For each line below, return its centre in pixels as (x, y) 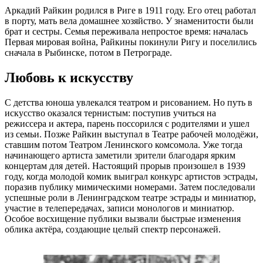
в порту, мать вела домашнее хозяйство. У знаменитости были (129, 21)
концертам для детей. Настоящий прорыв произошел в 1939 (125, 166)
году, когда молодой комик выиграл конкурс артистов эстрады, (131, 177)
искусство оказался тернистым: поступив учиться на (110, 113)
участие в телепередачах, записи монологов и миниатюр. (119, 208)
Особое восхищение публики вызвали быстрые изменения (123, 219)
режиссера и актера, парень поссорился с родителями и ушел (127, 124)
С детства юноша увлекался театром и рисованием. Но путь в (129, 103)
